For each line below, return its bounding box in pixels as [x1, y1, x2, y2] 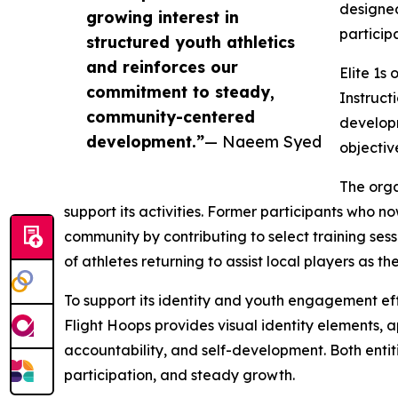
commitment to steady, [86, 82, 275, 102]
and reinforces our [86, 57, 238, 77]
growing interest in [86, 7, 239, 28]
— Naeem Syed [204, 131, 322, 152]
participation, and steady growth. [64, 366, 295, 385]
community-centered [86, 107, 255, 127]
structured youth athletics [86, 32, 295, 52]
